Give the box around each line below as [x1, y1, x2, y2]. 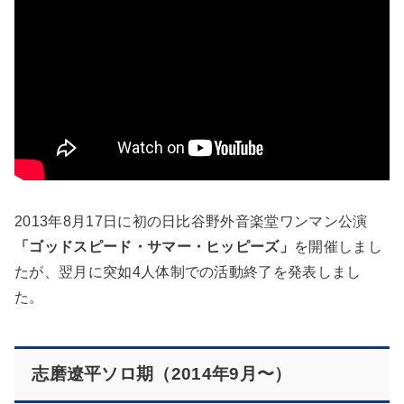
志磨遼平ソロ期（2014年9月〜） [32, 364, 292, 384]
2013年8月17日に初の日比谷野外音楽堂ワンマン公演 [14, 213, 368, 229]
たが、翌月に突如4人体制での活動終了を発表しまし [14, 263, 362, 280]
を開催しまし [294, 238, 383, 254]
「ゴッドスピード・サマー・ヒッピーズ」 [14, 238, 295, 254]
